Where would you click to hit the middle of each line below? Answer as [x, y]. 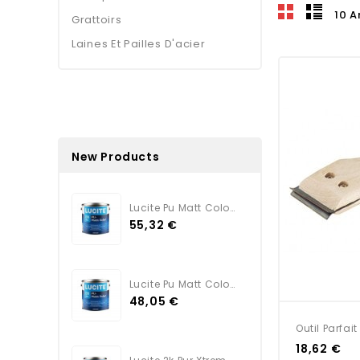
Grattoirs [97, 19]
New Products [116, 156]
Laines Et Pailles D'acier [139, 43]
